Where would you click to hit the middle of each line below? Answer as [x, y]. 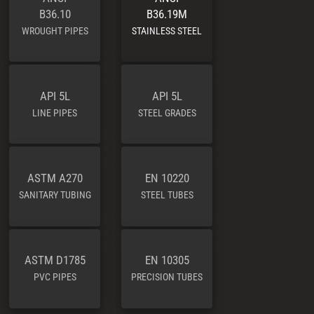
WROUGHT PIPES [55, 30]
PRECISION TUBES [167, 277]
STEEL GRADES [167, 112]
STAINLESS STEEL [167, 30]
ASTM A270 [55, 178]
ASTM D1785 [55, 260]
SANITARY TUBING [55, 194]
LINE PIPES [55, 112]
